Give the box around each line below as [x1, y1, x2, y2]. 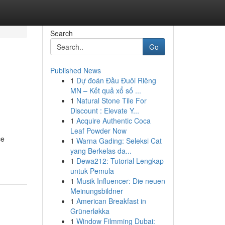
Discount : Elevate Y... [70, 105, 139, 116]
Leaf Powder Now [70, 126, 127, 136]
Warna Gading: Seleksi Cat [76, 136, 162, 146]
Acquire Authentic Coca [76, 116, 151, 126]
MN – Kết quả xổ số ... [70, 85, 141, 95]
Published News [50, 65, 101, 75]
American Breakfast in [76, 196, 146, 206]
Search [50, 28, 73, 38]
